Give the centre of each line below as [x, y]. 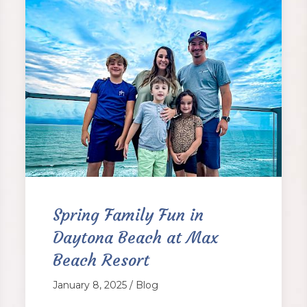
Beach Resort [101, 261]
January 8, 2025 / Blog [106, 285]
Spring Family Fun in [128, 216]
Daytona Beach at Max [136, 238]
